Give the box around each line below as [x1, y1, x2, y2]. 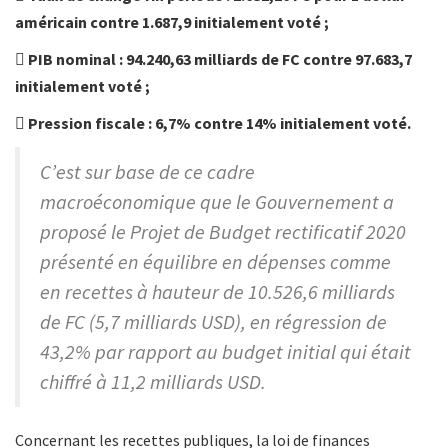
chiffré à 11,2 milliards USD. [40, 369, 266, 395]
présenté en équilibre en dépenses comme [40, 249, 391, 275]
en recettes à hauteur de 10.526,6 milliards [40, 279, 395, 305]
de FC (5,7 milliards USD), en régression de [40, 309, 387, 335]
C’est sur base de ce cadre [40, 159, 255, 185]
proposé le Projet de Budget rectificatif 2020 [40, 219, 406, 245]
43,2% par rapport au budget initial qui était [40, 339, 411, 365]
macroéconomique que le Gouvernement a [40, 189, 394, 215]
